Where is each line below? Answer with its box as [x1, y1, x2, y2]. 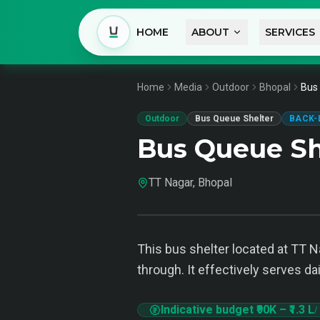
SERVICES [264, 26, 315, 39]
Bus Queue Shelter [195, 114, 274, 124]
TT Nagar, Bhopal [149, 176, 232, 189]
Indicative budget [161, 303, 256, 316]
